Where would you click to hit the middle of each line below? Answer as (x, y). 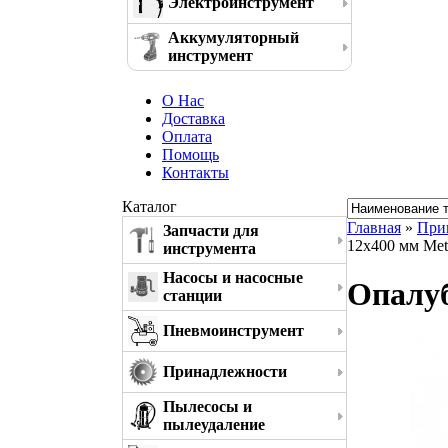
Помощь (190, 154)
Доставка (193, 118)
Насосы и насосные (233, 277)
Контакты (195, 172)
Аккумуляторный (233, 37)
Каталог (149, 206)
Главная (374, 227)
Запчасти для (211, 230)
